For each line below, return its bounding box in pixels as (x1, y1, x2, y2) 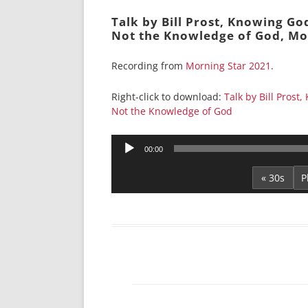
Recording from (111, 59, 186, 72)
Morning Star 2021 (186, 59, 271, 72)
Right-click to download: (111, 90, 224, 103)
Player (111, 152, 139, 165)
